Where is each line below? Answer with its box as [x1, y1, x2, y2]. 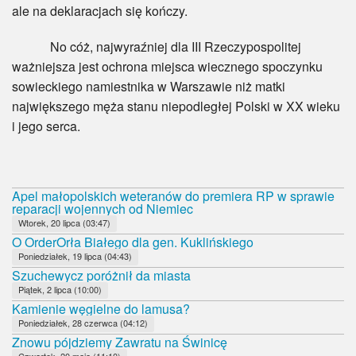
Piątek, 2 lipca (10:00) [18, 282, 102, 296]
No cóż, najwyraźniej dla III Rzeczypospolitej [12, 37, 301, 56]
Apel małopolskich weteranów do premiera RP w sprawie [12, 186, 335, 205]
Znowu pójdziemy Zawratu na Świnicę [12, 332, 227, 351]
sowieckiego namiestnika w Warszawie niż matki [12, 76, 285, 95]
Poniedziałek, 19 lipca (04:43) [18, 249, 132, 262]
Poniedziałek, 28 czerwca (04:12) [18, 315, 148, 329]
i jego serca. [12, 116, 80, 135]
